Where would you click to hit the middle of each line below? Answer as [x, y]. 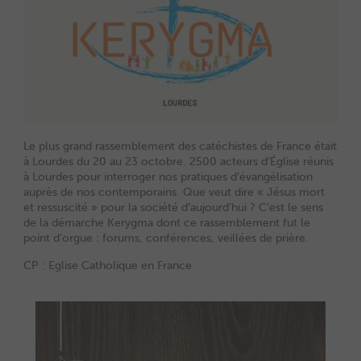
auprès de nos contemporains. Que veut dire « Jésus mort [174, 193]
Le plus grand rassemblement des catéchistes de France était [180, 147]
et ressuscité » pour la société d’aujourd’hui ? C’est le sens [173, 208]
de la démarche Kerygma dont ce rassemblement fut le [166, 223]
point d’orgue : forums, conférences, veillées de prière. [166, 239]
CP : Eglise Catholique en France [107, 266]
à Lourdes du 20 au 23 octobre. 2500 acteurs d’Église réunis [178, 162]
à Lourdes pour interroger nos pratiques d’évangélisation [168, 177]
